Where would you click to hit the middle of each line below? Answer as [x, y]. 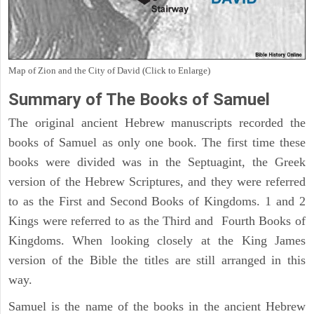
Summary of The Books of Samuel [139, 100]
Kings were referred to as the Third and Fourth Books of [157, 221]
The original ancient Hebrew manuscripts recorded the [157, 123]
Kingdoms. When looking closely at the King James [157, 241]
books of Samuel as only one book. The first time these [157, 143]
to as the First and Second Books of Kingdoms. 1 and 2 [157, 202]
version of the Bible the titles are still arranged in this [157, 260]
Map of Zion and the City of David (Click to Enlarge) [109, 71]
